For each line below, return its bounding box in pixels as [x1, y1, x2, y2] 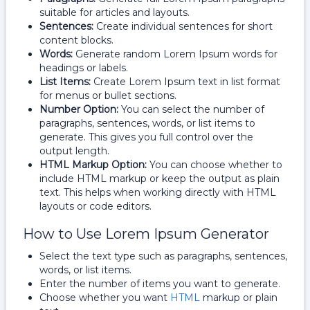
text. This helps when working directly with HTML [39, 186, 276, 199]
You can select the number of [121, 103, 264, 116]
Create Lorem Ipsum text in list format [93, 75, 280, 88]
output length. [39, 145, 109, 157]
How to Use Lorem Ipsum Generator [23, 226, 269, 242]
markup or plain [200, 291, 277, 304]
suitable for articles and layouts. [39, 6, 190, 19]
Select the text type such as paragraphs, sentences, [39, 250, 287, 262]
